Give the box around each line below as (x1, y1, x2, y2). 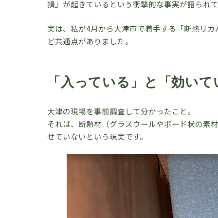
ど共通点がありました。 (47, 35, 133, 46)
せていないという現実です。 (47, 131, 147, 142)
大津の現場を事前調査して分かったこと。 (47, 106, 195, 117)
